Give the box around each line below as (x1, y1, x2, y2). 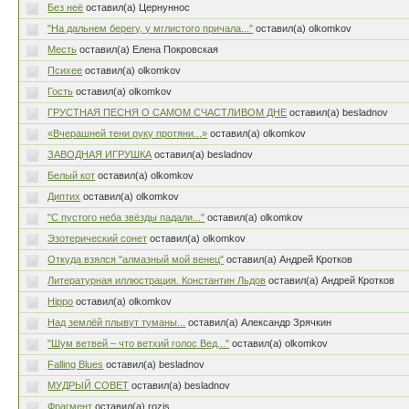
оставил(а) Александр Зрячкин (188, 317, 332, 328)
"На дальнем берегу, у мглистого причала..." (47, 23, 254, 34)
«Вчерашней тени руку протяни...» (47, 128, 208, 139)
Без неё (47, 2, 84, 13)
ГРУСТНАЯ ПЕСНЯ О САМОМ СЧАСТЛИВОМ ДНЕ (47, 107, 288, 118)
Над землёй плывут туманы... (47, 317, 186, 328)
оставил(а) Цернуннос (86, 2, 191, 13)
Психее (47, 65, 83, 76)
